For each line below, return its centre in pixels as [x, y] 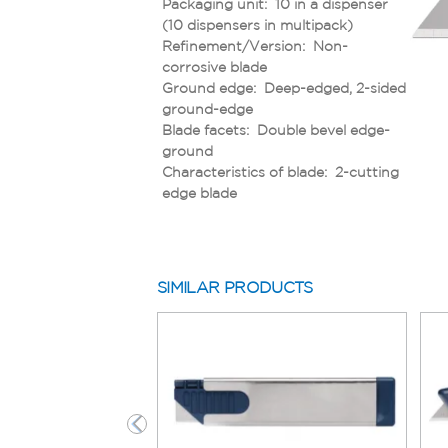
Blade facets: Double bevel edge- [276, 129]
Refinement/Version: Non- [255, 45]
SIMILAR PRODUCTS [235, 287]
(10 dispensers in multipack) [257, 24]
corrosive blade [214, 66]
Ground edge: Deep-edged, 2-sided [284, 87]
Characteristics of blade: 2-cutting [280, 171]
